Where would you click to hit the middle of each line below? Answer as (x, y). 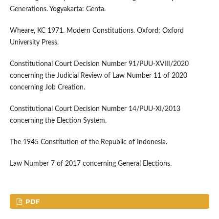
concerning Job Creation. (47, 88)
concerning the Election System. (58, 121)
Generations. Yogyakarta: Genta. (57, 10)
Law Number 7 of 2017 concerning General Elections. (90, 164)
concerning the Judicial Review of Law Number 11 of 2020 (98, 76)
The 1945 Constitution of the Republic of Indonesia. (88, 142)
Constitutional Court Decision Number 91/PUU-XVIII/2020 (99, 64)
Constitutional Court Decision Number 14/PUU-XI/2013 (95, 109)
